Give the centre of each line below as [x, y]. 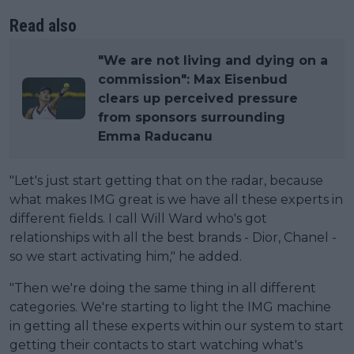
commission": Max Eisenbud [193, 79]
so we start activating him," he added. [126, 256]
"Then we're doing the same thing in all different [163, 288]
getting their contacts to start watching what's [156, 345]
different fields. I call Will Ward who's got [138, 218]
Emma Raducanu [155, 136]
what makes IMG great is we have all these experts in [176, 199]
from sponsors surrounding [192, 117]
